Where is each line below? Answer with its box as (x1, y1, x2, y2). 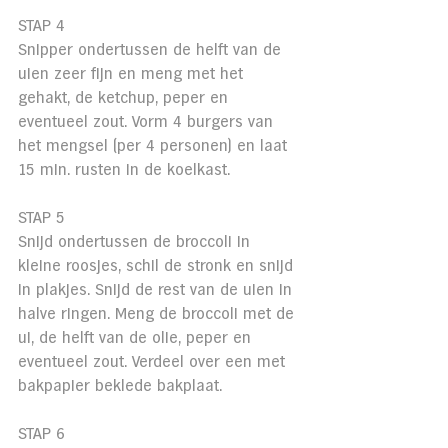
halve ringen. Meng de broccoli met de (18, 306, 299, 322)
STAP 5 (18, 210, 65, 226)
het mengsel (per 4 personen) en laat (18, 138, 292, 154)
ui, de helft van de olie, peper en (18, 330, 256, 346)
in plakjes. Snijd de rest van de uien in (18, 282, 297, 298)
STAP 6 (18, 426, 65, 442)
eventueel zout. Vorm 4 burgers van (18, 114, 278, 130)
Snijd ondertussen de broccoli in (18, 234, 255, 250)
